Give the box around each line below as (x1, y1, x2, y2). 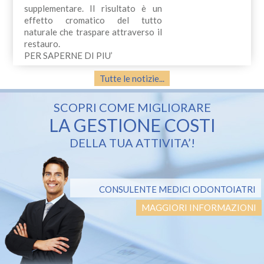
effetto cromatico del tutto (24, 14, 162, 25)
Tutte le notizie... (100, 73, 164, 84)
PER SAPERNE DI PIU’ (24, 49, 113, 61)
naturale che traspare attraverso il (24, 26, 162, 37)
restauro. (24, 38, 60, 49)
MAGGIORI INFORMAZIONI (141, 202, 256, 213)
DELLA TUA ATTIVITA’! (69, 136, 195, 150)
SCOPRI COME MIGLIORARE (53, 100, 211, 115)
